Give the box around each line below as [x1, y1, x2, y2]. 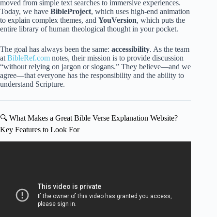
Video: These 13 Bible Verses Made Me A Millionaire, [14, 146, 178, 155]
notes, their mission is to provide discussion [50, 53, 184, 62]
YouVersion [98, 15, 137, 24]
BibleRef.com [7, 53, 50, 62]
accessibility [111, 45, 150, 53]
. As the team [150, 45, 189, 53]
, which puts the [137, 15, 185, 24]
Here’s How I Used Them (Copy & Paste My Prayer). [13, 155, 178, 163]
